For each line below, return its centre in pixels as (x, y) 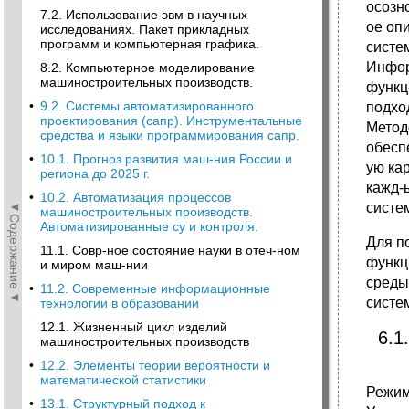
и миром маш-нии (94, 265)
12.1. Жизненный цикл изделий (134, 327)
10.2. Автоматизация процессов (136, 197)
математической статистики (123, 380)
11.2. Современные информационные (155, 288)
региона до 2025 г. (95, 173)
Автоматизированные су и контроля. (149, 226)
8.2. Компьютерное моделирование (147, 68)
